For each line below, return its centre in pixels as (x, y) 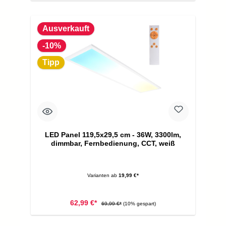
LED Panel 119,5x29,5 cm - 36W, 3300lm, (113, 135)
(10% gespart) (139, 204)
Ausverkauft (66, 29)
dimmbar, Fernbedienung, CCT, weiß (113, 144)
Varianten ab (102, 176)
